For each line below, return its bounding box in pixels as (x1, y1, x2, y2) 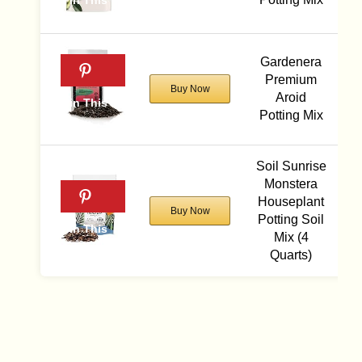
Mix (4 (273, 229, 309, 244)
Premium (265, 72, 317, 86)
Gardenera (260, 54, 322, 69)
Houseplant (258, 194, 324, 208)
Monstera (264, 176, 318, 191)
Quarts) (270, 247, 312, 262)
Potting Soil (258, 212, 324, 226)
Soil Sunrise (255, 158, 326, 173)
